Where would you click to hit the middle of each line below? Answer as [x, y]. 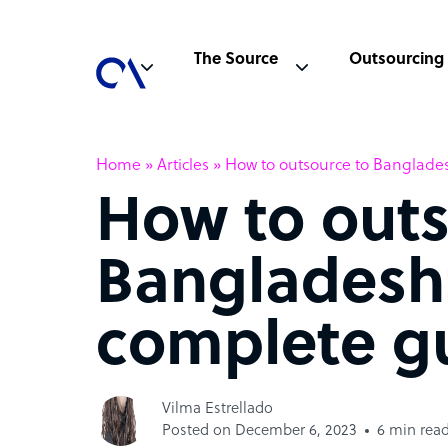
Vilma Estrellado [217, 409]
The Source [236, 60]
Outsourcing [397, 60]
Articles [183, 165]
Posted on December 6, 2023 [259, 431]
